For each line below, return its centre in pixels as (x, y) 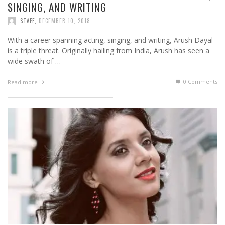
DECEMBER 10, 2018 (65, 21)
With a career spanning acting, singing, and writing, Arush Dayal (110, 40)
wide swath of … (34, 61)
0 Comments (200, 82)
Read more (23, 82)
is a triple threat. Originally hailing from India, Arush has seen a (108, 51)
